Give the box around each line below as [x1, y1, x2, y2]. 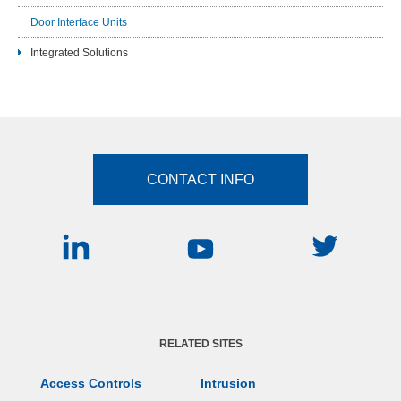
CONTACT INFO [147, 172, 254, 188]
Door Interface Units [30, 15, 127, 29]
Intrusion [200, 376, 256, 391]
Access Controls [40, 376, 141, 391]
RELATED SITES [158, 337, 243, 351]
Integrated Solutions [30, 46, 128, 59]
